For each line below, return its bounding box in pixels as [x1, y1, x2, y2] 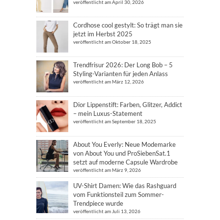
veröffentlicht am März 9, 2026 [73, 166, 141, 173]
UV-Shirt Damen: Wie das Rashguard [73, 181, 176, 190]
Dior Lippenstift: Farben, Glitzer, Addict [73, 100, 182, 109]
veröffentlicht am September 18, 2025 [73, 118, 156, 124]
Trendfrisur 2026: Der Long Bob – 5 [73, 60, 173, 69]
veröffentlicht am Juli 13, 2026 [73, 208, 140, 214]
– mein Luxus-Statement [73, 109, 142, 117]
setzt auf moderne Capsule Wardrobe [73, 158, 178, 166]
